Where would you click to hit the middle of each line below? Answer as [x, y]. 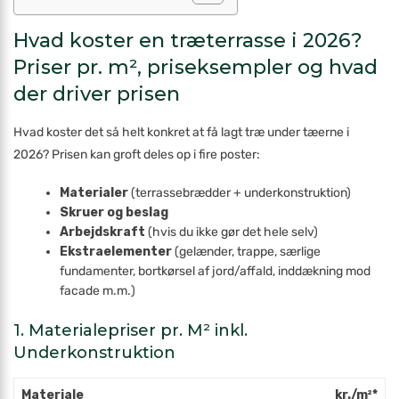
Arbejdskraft [103, 232]
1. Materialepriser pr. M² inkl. [130, 330]
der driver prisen [97, 94]
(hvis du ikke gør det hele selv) [232, 232]
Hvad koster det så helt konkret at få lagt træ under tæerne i [181, 132]
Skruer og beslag [114, 212]
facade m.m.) [98, 291]
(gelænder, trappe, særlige [247, 252]
